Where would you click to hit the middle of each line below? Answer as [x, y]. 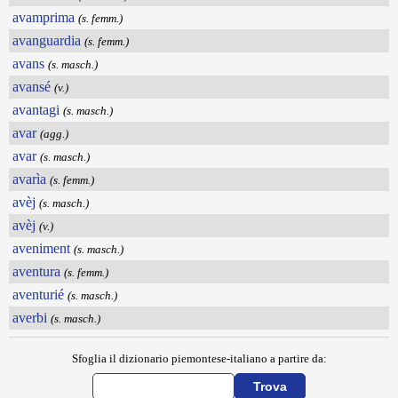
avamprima [44, 18]
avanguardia [47, 41]
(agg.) [54, 134]
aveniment [41, 249]
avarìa [29, 179]
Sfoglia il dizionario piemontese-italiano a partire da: [199, 359]
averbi [30, 318]
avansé [32, 87]
